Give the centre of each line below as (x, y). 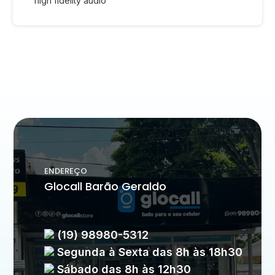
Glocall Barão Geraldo (106, 186)
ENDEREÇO (66, 171)
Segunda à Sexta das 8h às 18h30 (149, 252)
